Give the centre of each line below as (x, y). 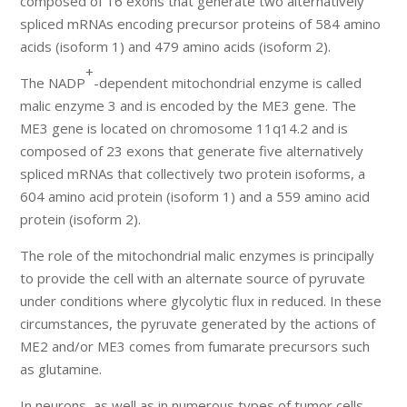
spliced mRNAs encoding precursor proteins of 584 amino (201, 24)
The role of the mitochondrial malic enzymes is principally (198, 256)
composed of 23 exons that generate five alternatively (192, 151)
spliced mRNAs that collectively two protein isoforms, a (193, 174)
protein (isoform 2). (81, 219)
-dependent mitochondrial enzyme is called (228, 83)
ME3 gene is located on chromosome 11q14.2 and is (184, 129)
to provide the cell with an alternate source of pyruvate (193, 278)
